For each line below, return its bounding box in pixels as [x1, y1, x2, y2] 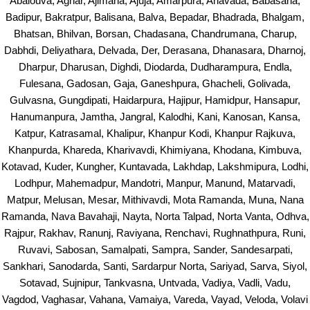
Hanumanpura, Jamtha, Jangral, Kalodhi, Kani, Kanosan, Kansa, [10, 111, 300, 122]
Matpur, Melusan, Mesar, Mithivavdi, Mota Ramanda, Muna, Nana [6, 194, 304, 206]
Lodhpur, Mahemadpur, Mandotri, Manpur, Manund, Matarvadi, [15, 177, 295, 189]
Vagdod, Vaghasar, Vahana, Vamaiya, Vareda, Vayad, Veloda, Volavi [2, 293, 308, 305]
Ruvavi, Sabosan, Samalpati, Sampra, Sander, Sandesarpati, [17, 244, 293, 255]
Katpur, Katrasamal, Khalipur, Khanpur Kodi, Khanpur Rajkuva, [15, 127, 295, 139]
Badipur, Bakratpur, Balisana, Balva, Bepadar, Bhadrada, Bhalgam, [6, 11, 304, 23]
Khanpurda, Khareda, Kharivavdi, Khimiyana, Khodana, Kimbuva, [8, 144, 302, 156]
